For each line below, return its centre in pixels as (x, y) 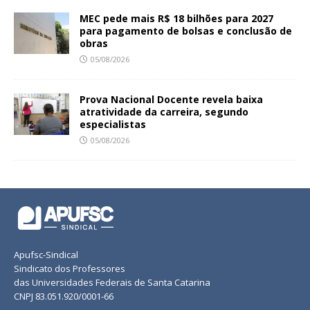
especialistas (113, 125)
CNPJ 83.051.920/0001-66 (64, 297)
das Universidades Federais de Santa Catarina (112, 283)
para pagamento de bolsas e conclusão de (186, 31)
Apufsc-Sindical (46, 255)
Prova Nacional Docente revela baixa (171, 100)
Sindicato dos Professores (70, 269)
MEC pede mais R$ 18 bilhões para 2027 (176, 19)
